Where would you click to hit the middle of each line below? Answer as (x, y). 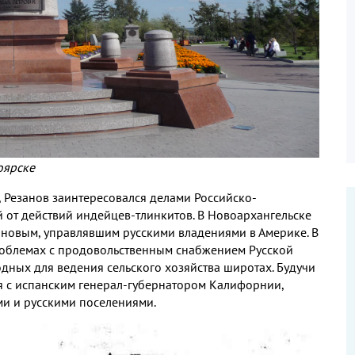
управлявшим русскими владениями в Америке (175, 232)
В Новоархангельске (254, 214)
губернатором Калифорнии (204, 284)
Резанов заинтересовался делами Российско (128, 197)
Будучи (296, 267)
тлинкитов (164, 214)
